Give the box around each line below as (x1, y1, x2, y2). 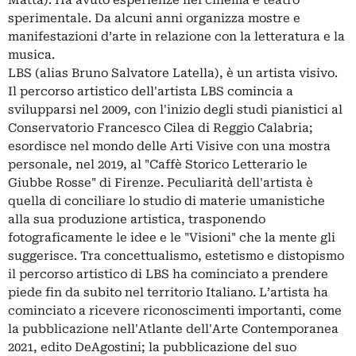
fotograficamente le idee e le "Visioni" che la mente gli (8, 230, 335, 245)
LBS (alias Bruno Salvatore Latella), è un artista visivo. (8, 65, 338, 80)
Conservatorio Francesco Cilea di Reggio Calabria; (8, 120, 313, 135)
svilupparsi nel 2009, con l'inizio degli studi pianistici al (8, 102, 342, 117)
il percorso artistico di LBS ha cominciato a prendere (8, 266, 328, 281)
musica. (8, 47, 55, 62)
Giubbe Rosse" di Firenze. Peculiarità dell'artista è (8, 175, 313, 190)
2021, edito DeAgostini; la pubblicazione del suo (8, 339, 296, 354)
